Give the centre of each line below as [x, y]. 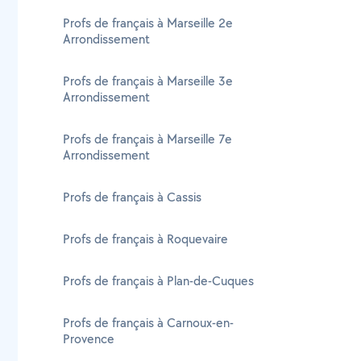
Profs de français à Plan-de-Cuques [158, 281]
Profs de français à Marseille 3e [148, 81]
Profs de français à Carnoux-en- [148, 323]
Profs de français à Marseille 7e [147, 139]
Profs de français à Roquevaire [145, 239]
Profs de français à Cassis [132, 197]
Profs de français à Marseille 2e [148, 23]
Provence [89, 339]
